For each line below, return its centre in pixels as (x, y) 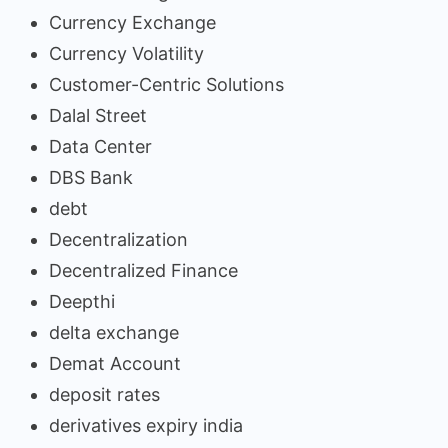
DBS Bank (91, 177)
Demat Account (115, 363)
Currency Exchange (132, 22)
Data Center (100, 146)
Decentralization (118, 239)
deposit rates (104, 394)
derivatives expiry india (146, 425)
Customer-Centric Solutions (166, 84)
